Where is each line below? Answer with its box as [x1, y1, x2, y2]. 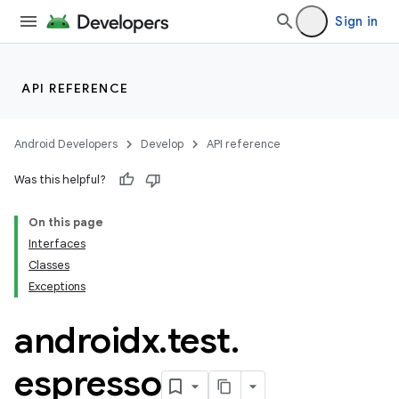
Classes [28, 257, 69, 273]
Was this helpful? [14, 172, 106, 187]
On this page [28, 215, 103, 230]
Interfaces [28, 236, 85, 251]
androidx [14, 318, 159, 362]
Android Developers [14, 136, 118, 151]
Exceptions [28, 279, 85, 294]
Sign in [335, 13, 378, 29]
